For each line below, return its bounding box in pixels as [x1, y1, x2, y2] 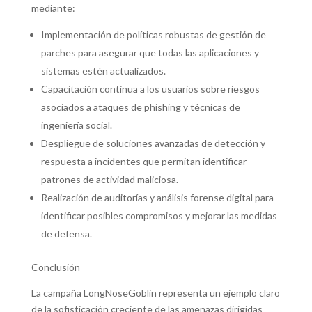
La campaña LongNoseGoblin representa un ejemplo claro [31, 287, 280, 299]
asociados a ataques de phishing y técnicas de [40, 101, 240, 113]
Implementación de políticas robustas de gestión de [40, 29, 266, 40]
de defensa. [40, 228, 92, 240]
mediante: [31, 2, 75, 14]
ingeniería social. [40, 119, 112, 131]
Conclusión [31, 261, 80, 273]
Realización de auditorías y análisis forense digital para [40, 192, 274, 203]
